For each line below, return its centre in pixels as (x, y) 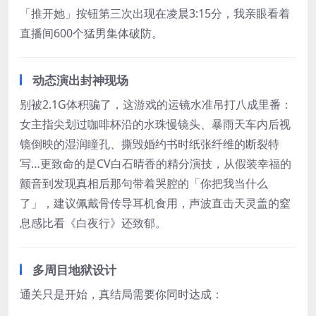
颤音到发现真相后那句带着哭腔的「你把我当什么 (144, 184)
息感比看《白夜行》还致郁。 (93, 223)
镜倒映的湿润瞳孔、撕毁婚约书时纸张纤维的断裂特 (150, 144)
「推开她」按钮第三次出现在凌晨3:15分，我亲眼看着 (155, 14)
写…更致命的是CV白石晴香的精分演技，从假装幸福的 (156, 164)
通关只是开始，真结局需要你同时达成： (121, 294)
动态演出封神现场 (80, 80)
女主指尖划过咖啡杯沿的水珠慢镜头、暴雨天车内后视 (155, 124)
